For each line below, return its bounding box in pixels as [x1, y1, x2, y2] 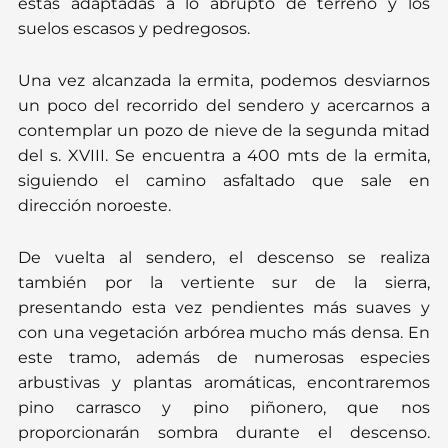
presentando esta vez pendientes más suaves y [18, 298, 430, 318]
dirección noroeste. [18, 196, 172, 216]
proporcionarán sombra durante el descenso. [18, 423, 430, 443]
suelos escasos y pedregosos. [18, 19, 251, 38]
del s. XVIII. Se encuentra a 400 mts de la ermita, [18, 146, 430, 166]
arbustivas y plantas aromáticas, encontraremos [18, 373, 430, 393]
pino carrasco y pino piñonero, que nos [18, 398, 430, 418]
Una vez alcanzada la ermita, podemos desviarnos [18, 71, 430, 91]
